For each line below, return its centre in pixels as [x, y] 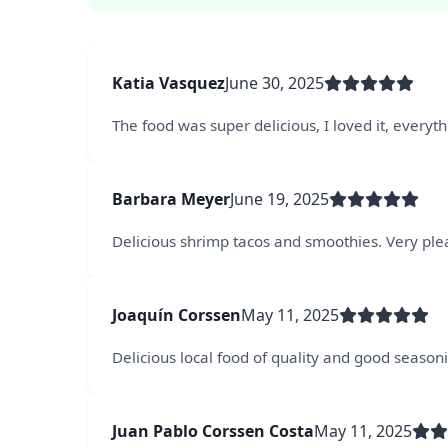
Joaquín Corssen [176, 314]
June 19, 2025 [279, 198]
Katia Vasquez [168, 82]
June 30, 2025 [274, 82]
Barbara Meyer [171, 198]
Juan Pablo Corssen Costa [213, 430]
